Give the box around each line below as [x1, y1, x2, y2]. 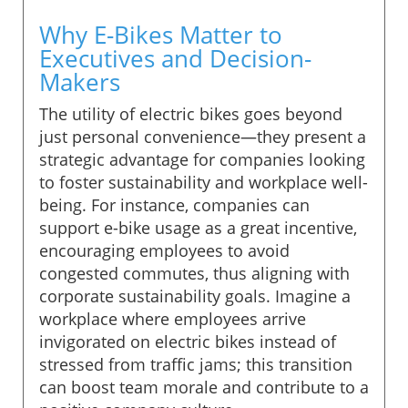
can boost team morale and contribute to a [39, 375, 369, 398]
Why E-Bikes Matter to [39, 17, 282, 51]
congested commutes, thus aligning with [39, 261, 350, 284]
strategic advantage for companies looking [39, 148, 365, 170]
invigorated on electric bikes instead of [39, 330, 336, 352]
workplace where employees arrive [39, 307, 306, 330]
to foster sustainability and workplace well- [39, 170, 368, 193]
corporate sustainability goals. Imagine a [39, 284, 351, 307]
